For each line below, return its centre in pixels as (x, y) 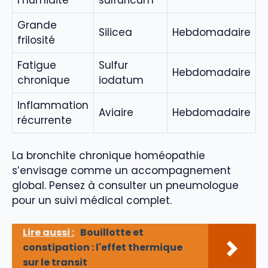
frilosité (36, 40)
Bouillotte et (112, 232)
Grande (37, 25)
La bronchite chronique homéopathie (109, 156)
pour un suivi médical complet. (92, 201)
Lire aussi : (48, 232)
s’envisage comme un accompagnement (121, 171)
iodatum (121, 80)
